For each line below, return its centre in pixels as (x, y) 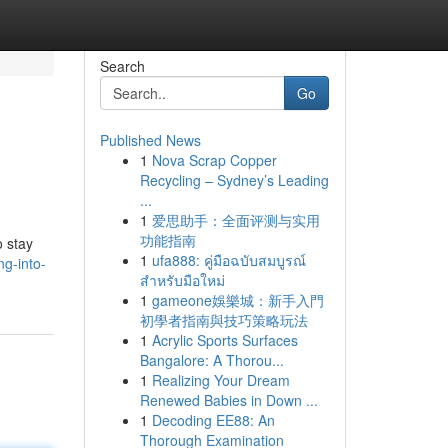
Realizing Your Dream (220, 380)
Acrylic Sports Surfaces (224, 340)
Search (122, 66)
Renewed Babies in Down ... (228, 400)
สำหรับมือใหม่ (182, 280)
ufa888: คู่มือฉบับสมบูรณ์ (228, 260)
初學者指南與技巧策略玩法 (223, 320)
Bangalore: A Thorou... (211, 360)
